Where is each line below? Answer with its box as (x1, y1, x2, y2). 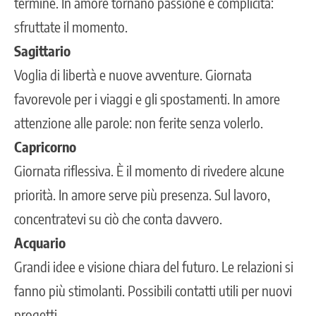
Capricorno (14, 137, 76, 155)
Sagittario (14, 41, 71, 59)
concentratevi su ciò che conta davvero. (14, 209, 222, 227)
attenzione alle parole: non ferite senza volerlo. (14, 113, 263, 131)
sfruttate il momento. (14, 17, 128, 35)
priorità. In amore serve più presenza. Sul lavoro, (14, 185, 270, 203)
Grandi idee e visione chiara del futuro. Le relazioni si (14, 257, 293, 275)
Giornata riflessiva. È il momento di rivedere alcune (14, 161, 284, 179)
